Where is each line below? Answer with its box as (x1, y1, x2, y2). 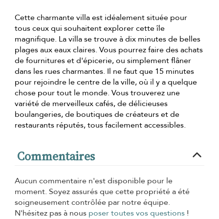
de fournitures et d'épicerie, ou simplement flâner (15, 55, 191, 66)
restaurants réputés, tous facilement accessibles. (15, 119, 186, 131)
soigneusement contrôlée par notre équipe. (15, 197, 170, 208)
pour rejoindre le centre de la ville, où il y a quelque (15, 76, 197, 88)
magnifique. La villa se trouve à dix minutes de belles (15, 33, 200, 44)
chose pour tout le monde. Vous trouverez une (15, 87, 180, 98)
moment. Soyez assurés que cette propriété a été (15, 186, 190, 197)
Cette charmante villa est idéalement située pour (15, 12, 187, 23)
